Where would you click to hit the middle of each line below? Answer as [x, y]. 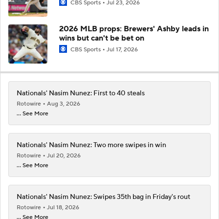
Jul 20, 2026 [64, 155]
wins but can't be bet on [102, 38]
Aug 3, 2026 [64, 104]
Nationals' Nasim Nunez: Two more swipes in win [91, 145]
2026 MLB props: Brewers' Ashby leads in [134, 29]
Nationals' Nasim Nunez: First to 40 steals [81, 93]
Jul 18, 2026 [63, 207]
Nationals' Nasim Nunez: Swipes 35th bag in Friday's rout [103, 197]
